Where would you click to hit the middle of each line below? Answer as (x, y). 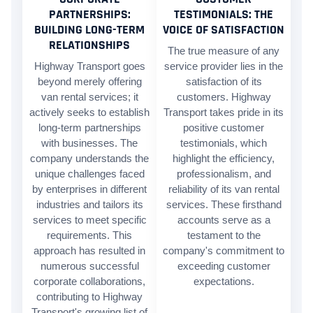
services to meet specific (89, 220)
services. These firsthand (224, 204)
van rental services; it (89, 97)
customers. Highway (224, 97)
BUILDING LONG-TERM (89, 30)
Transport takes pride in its (224, 112)
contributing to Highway (89, 297)
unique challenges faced (89, 174)
